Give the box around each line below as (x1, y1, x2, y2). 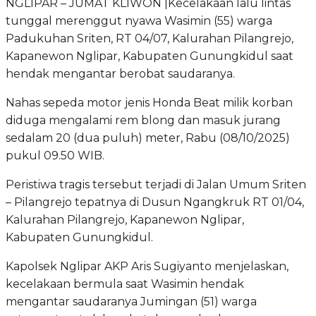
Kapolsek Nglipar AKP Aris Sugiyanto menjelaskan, (6, 259, 288, 273)
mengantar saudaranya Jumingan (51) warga (6, 294, 257, 308)
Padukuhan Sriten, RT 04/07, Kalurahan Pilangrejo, (6, 31, 293, 45)
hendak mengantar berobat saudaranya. (6, 66, 235, 80)
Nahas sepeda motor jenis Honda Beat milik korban (6, 95, 293, 109)
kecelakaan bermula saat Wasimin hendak (6, 276, 244, 291)
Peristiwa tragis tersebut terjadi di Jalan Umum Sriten (6, 177, 306, 191)
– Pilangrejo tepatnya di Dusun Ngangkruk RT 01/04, (6, 195, 304, 209)
